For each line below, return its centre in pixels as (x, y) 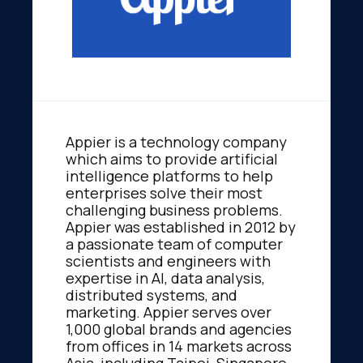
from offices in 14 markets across (179, 346)
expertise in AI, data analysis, (165, 278)
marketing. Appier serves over (169, 312)
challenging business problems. (174, 209)
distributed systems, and (152, 295)
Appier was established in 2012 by (181, 226)
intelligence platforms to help (169, 175)
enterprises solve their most (164, 192)
